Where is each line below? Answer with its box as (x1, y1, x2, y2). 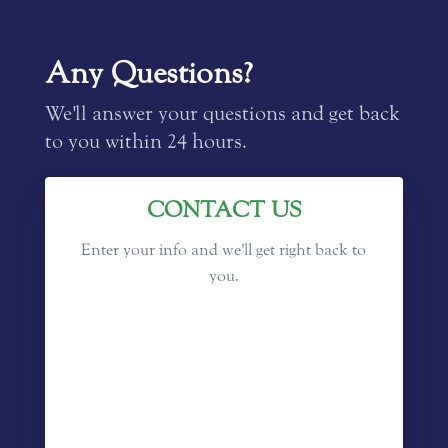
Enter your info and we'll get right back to (81, 240, 367, 261)
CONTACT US (146, 197, 301, 225)
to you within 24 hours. (44, 129, 247, 155)
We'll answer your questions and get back (44, 101, 400, 127)
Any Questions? (44, 55, 253, 93)
